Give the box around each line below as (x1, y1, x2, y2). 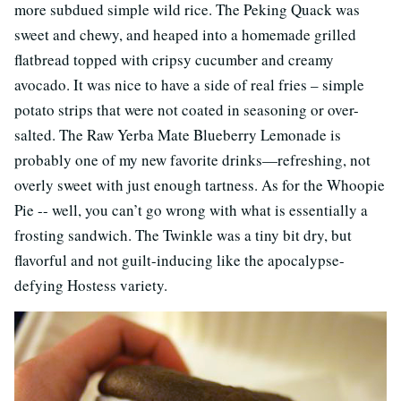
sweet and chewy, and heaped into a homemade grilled (14, 23, 356, 45)
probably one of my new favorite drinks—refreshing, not (14, 149, 371, 170)
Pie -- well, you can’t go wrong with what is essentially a (14, 199, 368, 220)
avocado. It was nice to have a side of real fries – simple (14, 73, 364, 95)
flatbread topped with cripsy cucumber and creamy (14, 48, 334, 70)
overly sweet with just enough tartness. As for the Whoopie (14, 174, 385, 195)
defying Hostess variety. (14, 274, 167, 295)
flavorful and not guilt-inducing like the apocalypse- (14, 249, 345, 270)
